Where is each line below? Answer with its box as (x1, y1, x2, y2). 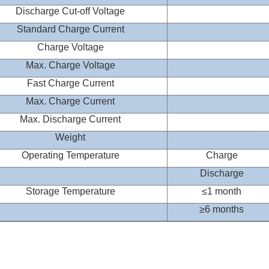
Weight (55, 132, 85, 142)
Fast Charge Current (26, 78, 114, 88)
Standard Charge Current (16, 24, 124, 34)
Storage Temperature (25, 186, 115, 196)
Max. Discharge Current (20, 114, 121, 124)
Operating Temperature (21, 150, 119, 160)
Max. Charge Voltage (25, 60, 115, 70)
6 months (205, 204, 244, 214)
